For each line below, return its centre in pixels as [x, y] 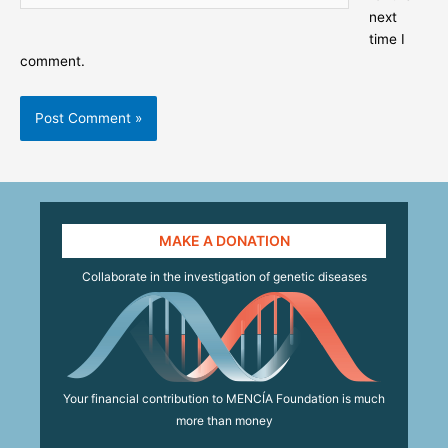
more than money [224, 421]
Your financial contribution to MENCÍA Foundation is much [224, 399]
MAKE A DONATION [224, 241]
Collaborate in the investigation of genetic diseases [224, 277]
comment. [52, 61]
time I [386, 39]
